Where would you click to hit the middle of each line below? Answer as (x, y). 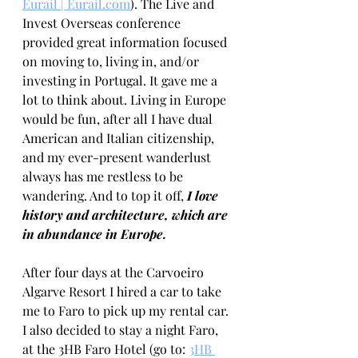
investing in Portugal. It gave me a (121, 80)
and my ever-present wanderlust (118, 157)
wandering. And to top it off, (105, 195)
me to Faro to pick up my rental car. (127, 310)
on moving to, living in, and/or (112, 61)
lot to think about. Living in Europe (126, 99)
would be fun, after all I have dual (119, 119)
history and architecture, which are (127, 215)
